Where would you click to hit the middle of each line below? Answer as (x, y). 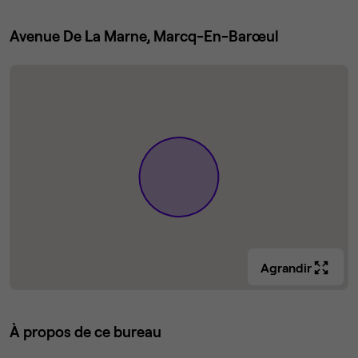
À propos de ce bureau (86, 332)
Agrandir (286, 268)
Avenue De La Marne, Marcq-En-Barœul (144, 36)
